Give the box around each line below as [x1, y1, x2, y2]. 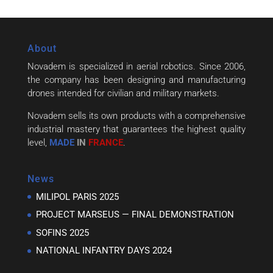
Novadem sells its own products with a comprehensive [27, 110, 246, 121]
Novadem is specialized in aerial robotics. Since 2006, [27, 60, 246, 72]
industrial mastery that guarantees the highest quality [27, 123, 246, 135]
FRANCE [85, 136, 123, 148]
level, [27, 136, 49, 148]
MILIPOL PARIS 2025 [35, 191, 119, 202]
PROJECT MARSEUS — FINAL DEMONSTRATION [35, 209, 234, 221]
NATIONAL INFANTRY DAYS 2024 [35, 245, 172, 257]
